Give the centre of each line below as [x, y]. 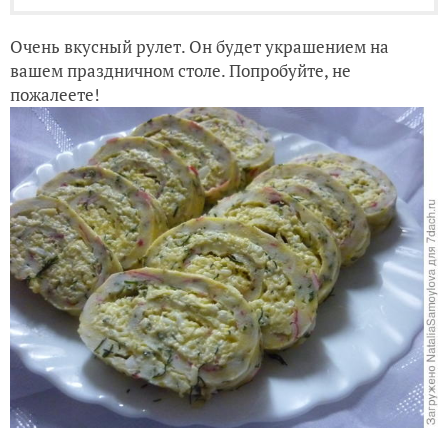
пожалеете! [55, 94]
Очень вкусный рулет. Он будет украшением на [199, 46]
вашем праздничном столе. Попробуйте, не [180, 70]
